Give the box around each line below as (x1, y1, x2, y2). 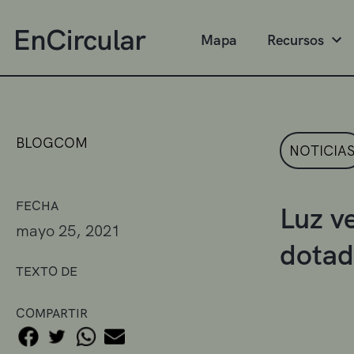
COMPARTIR (16, 304, 88, 322)
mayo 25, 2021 (16, 220, 120, 241)
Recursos (267, 31, 324, 49)
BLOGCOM (16, 133, 88, 152)
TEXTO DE (16, 262, 77, 280)
